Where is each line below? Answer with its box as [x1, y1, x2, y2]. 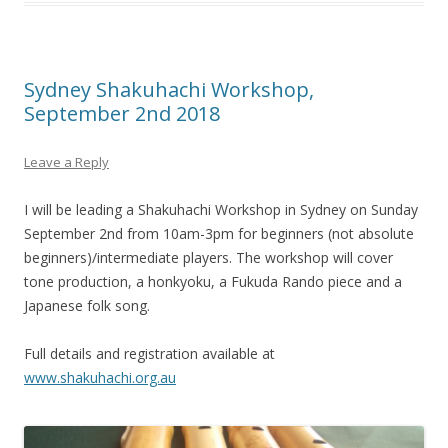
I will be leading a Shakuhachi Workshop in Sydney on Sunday [24, 199, 418, 219]
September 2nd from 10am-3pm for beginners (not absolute [24, 223, 414, 243]
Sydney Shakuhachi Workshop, [24, 75, 314, 103]
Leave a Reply [24, 152, 109, 171]
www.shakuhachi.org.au [24, 367, 176, 387]
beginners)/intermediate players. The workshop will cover [24, 247, 393, 267]
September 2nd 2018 [24, 99, 220, 127]
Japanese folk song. [24, 295, 150, 315]
